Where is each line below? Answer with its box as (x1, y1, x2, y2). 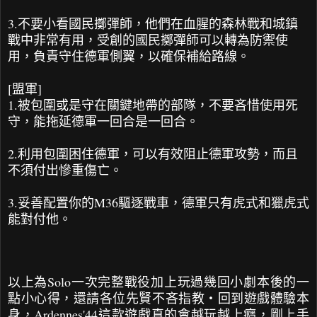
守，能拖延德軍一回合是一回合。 (8, 112, 199, 129)
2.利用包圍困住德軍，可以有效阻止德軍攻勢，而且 (8, 144, 298, 162)
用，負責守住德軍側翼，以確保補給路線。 (8, 47, 250, 64)
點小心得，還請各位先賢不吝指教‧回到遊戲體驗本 (8, 289, 309, 306)
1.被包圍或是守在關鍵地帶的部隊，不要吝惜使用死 (8, 96, 298, 113)
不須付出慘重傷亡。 (8, 161, 122, 178)
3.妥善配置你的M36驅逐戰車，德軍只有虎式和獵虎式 (8, 193, 309, 211)
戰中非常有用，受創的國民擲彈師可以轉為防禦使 (8, 30, 288, 48)
